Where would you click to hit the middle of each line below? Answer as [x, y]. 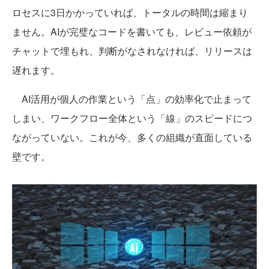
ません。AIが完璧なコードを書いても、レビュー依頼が [132, 31]
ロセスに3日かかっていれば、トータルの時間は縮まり [130, 12]
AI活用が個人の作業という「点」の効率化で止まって [132, 98]
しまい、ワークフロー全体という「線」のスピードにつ [132, 118]
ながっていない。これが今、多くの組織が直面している [132, 137]
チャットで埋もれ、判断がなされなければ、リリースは [132, 50]
